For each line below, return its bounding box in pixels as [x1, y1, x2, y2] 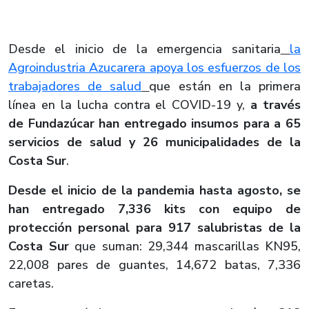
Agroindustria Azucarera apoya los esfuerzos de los [8, 59, 301, 77]
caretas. [8, 275, 54, 292]
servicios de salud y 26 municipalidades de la [8, 134, 301, 151]
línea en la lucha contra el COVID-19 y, [8, 97, 251, 114]
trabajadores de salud [8, 78, 142, 95]
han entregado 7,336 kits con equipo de [8, 201, 301, 218]
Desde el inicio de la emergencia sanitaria [8, 41, 281, 58]
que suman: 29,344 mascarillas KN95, [68, 238, 301, 255]
